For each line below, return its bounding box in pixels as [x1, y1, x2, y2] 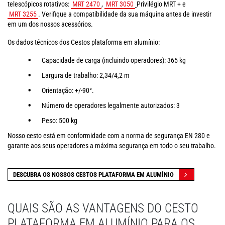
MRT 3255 [9, 10, 37, 19]
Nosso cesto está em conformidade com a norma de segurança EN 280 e [8, 132, 210, 140]
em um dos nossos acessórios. [8, 20, 93, 29]
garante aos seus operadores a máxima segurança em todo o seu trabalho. [8, 142, 216, 150]
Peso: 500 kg [42, 117, 77, 125]
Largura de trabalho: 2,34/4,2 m [42, 71, 130, 80]
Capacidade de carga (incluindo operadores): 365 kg [42, 56, 186, 65]
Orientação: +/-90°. [42, 86, 94, 95]
